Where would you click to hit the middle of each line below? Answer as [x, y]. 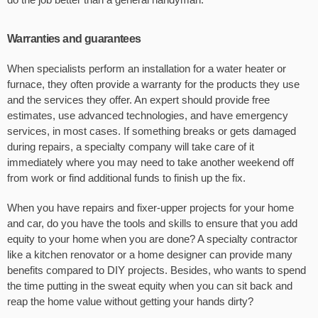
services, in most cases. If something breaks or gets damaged [152, 131]
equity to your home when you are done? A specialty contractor [152, 239]
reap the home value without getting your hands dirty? [130, 302]
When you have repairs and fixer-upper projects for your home [150, 208]
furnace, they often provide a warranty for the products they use [153, 84]
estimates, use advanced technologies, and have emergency [148, 116]
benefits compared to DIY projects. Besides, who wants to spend [157, 270]
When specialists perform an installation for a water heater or [147, 69]
